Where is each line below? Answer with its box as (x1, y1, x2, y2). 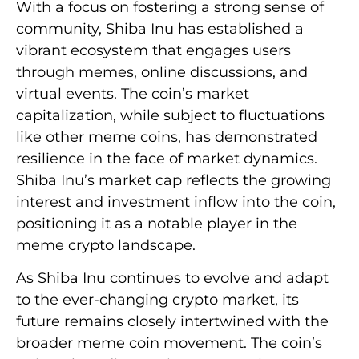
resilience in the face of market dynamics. (16, 149, 317, 167)
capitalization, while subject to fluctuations (16, 106, 325, 124)
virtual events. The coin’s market (16, 84, 249, 103)
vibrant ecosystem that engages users (16, 41, 291, 59)
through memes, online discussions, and (16, 63, 308, 81)
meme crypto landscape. (16, 236, 196, 254)
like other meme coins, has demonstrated (16, 127, 317, 146)
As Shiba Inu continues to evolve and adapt (16, 268, 329, 287)
